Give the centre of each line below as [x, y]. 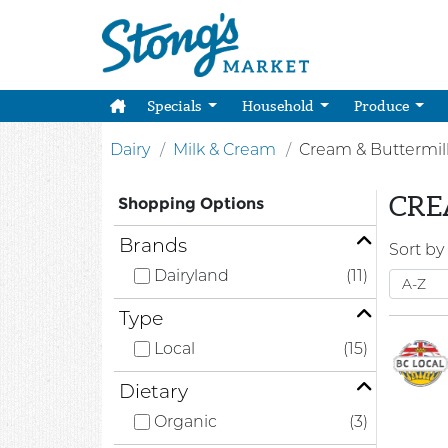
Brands [153, 245]
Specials [175, 106]
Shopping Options [191, 203]
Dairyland [191, 275]
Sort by [416, 249]
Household [279, 106]
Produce [382, 106]
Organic [185, 421]
